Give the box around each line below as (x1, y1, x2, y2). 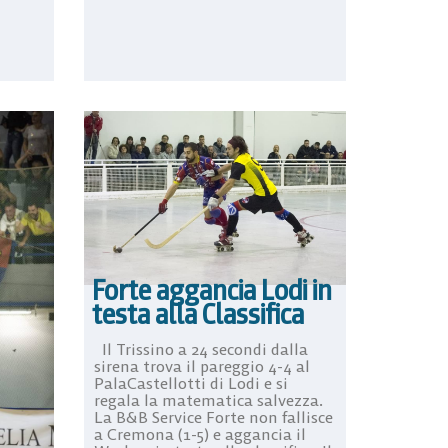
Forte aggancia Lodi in (91, 272, 332, 309)
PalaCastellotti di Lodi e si (93, 373, 288, 394)
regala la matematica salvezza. (93, 390, 323, 411)
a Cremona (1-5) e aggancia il (93, 424, 306, 445)
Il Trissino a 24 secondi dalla (93, 339, 308, 360)
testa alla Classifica (91, 296, 304, 333)
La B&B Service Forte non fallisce (93, 407, 333, 428)
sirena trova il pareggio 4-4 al (93, 356, 310, 377)
